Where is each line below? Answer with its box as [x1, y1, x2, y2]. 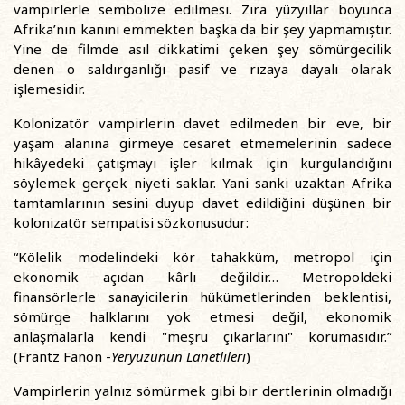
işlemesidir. [14, 80, 85, 98]
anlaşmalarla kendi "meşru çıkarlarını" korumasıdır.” [14, 327, 391, 345]
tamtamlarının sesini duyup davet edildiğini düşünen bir [14, 193, 391, 212]
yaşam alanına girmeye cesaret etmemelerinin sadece [14, 134, 391, 152]
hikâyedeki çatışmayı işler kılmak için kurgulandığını [14, 154, 391, 172]
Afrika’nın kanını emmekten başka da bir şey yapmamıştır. [14, 20, 391, 38]
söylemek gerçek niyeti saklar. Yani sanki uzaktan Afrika [14, 174, 391, 192]
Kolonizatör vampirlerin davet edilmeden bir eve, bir [14, 114, 391, 132]
